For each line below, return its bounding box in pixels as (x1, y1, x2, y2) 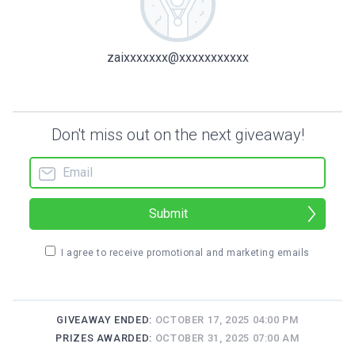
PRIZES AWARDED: (55, 332, 155, 345)
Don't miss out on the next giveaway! (51, 124, 304, 144)
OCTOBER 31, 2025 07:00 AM (155, 332, 300, 345)
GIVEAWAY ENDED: (56, 314, 155, 326)
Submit (148, 206, 188, 222)
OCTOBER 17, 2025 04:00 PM (155, 314, 299, 326)
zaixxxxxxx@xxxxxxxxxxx (106, 49, 249, 65)
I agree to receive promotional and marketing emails (61, 247, 310, 259)
